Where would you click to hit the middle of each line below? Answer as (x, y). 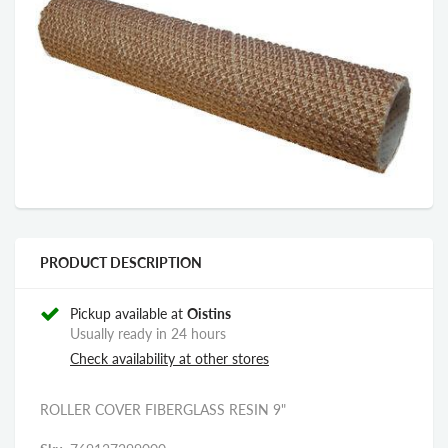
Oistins (209, 313)
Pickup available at (128, 313)
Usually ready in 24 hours (148, 333)
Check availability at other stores (169, 358)
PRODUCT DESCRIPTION (121, 262)
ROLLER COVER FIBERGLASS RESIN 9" (163, 409)
